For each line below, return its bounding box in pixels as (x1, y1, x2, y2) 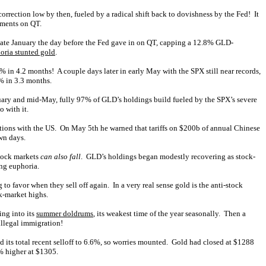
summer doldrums (36, 209, 93, 218)
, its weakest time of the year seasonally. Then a (93, 209, 246, 218)
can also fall (40, 152, 81, 161)
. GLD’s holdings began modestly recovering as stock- (81, 152, 255, 161)
